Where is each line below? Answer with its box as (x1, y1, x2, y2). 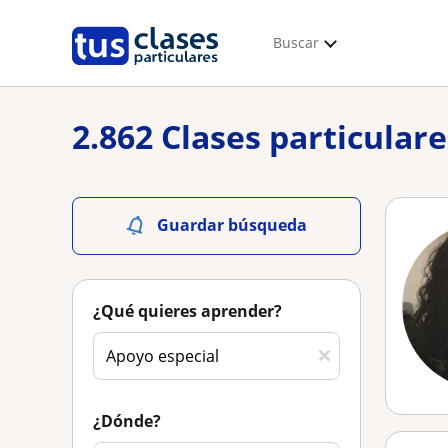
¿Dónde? (93, 410, 161, 432)
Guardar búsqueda (157, 214, 307, 236)
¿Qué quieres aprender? (93, 300, 282, 322)
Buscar (273, 33, 319, 52)
